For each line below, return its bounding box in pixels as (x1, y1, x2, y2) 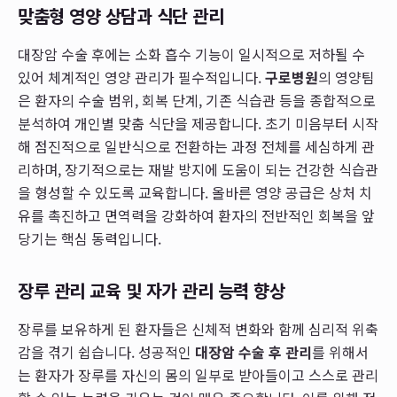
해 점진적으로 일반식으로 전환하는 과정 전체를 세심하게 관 (18, 136, 375, 157)
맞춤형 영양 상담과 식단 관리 (18, 3, 223, 28)
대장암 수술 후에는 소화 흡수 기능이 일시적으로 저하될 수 (18, 43, 365, 65)
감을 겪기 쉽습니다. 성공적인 (18, 341, 195, 362)
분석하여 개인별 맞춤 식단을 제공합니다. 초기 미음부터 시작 (18, 113, 378, 134)
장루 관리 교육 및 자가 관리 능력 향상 (18, 277, 284, 303)
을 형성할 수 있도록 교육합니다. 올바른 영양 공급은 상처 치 (18, 182, 372, 203)
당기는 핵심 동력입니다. (18, 228, 161, 249)
